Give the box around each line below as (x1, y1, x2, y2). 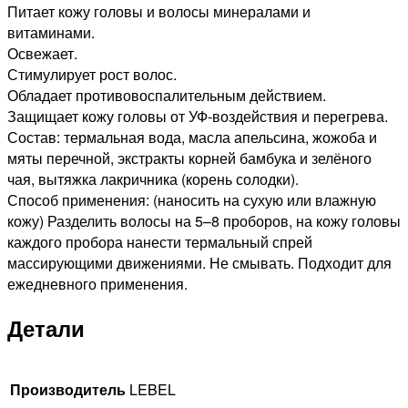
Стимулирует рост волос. (7, 64, 177, 86)
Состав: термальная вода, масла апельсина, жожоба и (7, 127, 377, 148)
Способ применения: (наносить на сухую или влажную (7, 189, 376, 211)
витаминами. (7, 22, 95, 44)
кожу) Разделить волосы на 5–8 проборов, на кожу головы (7, 210, 401, 232)
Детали (7, 312, 85, 344)
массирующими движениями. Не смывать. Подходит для (7, 252, 392, 274)
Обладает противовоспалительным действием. (7, 85, 326, 107)
